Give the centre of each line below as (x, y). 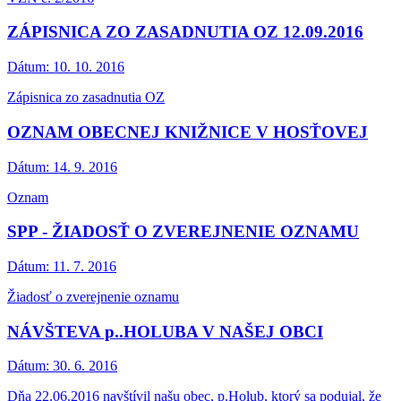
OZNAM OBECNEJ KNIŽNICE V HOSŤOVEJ (188, 132)
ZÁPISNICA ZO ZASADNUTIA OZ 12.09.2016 (185, 32)
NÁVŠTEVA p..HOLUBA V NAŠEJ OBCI (165, 331)
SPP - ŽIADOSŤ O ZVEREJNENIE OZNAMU (183, 232)
